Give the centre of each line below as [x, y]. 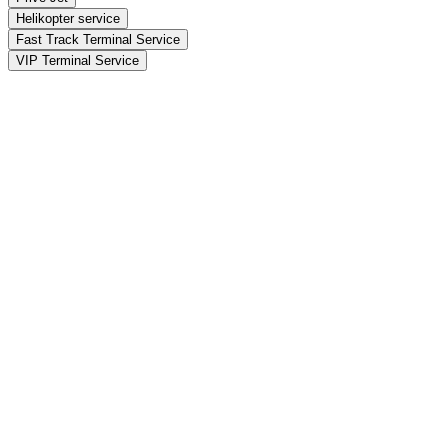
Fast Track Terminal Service [98, 39]
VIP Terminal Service [77, 60]
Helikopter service [68, 18]
